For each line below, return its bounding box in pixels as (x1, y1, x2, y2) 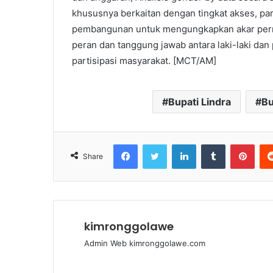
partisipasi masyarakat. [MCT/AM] (72, 55, 216, 66)
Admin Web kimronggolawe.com (84, 238, 205, 248)
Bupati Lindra (168, 96, 231, 108)
